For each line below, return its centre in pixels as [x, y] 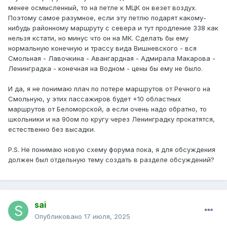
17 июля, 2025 [107, 217]
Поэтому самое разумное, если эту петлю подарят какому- [107, 18]
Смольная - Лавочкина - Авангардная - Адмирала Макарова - [112, 59]
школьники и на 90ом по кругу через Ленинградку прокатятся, [111, 119]
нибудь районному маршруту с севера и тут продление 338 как [113, 28]
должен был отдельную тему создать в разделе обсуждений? [111, 160]
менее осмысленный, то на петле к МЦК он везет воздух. [102, 8]
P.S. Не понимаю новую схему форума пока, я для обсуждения [112, 150]
